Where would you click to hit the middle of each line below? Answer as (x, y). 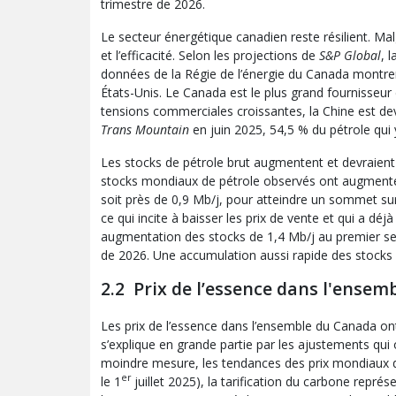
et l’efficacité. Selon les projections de (210, 55)
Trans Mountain (145, 129)
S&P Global (350, 55)
